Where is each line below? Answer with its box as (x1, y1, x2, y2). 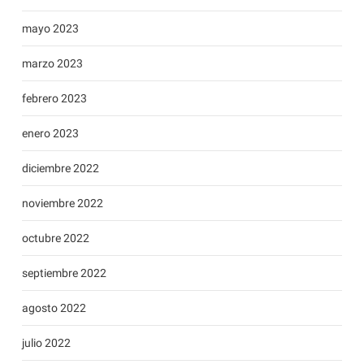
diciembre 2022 (21, 162, 99, 175)
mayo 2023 (21, 22, 79, 36)
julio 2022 (21, 336, 71, 350)
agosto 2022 (21, 301, 86, 315)
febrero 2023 (21, 92, 87, 106)
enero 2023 (21, 127, 79, 141)
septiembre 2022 (21, 266, 106, 280)
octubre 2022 (21, 232, 89, 245)
